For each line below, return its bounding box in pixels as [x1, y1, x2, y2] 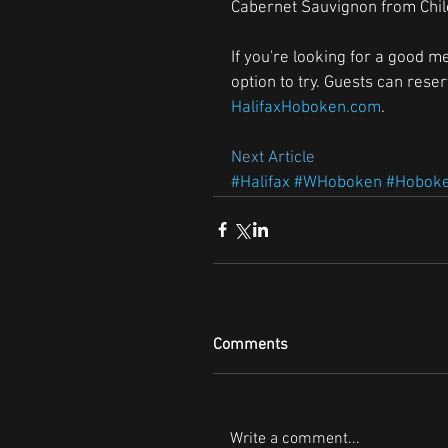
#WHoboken [294, 172, 382, 193]
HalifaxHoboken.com [231, 97, 381, 118]
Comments [213, 334, 288, 355]
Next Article [231, 147, 319, 168]
